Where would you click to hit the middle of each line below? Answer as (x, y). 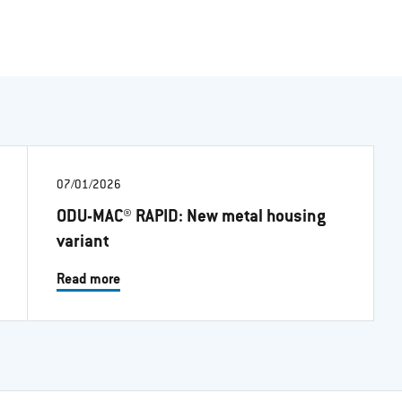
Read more (89, 280)
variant (83, 243)
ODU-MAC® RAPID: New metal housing (192, 218)
